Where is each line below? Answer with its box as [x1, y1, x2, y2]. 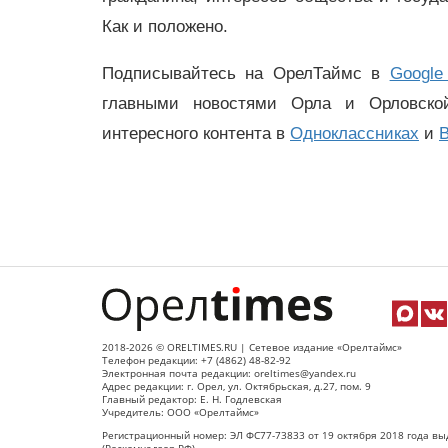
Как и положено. [102, 16, 228, 36]
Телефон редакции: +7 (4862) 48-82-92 [102, 354, 291, 368]
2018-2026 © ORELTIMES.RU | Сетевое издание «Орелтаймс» [102, 341, 402, 355]
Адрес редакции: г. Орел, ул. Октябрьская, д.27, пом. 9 [102, 380, 371, 394]
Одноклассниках [290, 123, 419, 143]
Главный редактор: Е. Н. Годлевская [102, 393, 282, 407]
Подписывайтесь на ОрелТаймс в [102, 63, 390, 83]
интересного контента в [102, 123, 290, 143]
